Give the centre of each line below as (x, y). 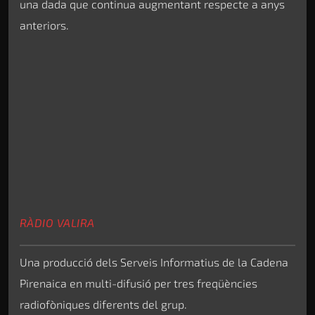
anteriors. (44, 25)
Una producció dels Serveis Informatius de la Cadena (154, 262)
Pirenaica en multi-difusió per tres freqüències (139, 283)
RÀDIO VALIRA (57, 222)
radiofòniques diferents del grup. (103, 304)
